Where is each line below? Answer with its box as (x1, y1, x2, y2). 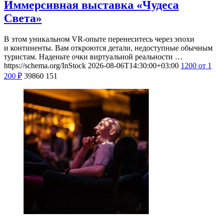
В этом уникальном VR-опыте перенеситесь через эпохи (4, 35, 194, 44)
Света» (4, 12, 42, 25)
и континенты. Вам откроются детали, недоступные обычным (4, 44, 213, 53)
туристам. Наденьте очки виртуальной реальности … (4, 53, 183, 61)
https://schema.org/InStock (4, 61, 86, 70)
